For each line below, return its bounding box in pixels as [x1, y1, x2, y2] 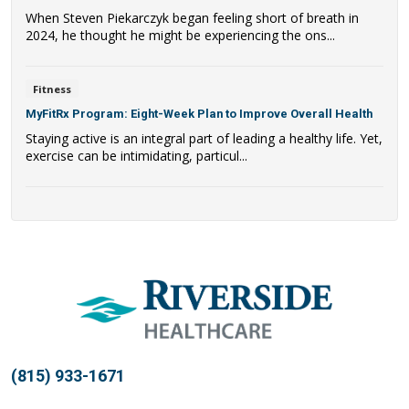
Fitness [32, 81, 71, 96]
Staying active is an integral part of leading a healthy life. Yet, [26, 130, 383, 148]
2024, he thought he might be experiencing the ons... [26, 26, 335, 44]
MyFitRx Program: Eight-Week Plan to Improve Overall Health [26, 107, 372, 121]
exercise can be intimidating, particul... [26, 147, 247, 165]
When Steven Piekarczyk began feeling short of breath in [26, 8, 359, 26]
